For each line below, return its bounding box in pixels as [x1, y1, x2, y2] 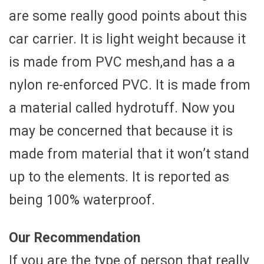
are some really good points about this [9, 8, 247, 25]
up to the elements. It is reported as [9, 169, 229, 186]
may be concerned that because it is [9, 123, 233, 140]
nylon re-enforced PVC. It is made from [9, 77, 250, 94]
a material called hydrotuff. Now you [9, 100, 235, 117]
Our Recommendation [9, 230, 140, 246]
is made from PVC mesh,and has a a [9, 54, 235, 71]
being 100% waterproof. [9, 192, 155, 209]
